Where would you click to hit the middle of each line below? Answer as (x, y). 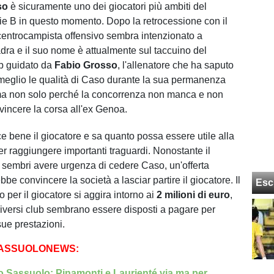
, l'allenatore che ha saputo (176, 65)
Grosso (101, 65)
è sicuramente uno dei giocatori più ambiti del (108, 6)
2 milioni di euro (194, 195)
